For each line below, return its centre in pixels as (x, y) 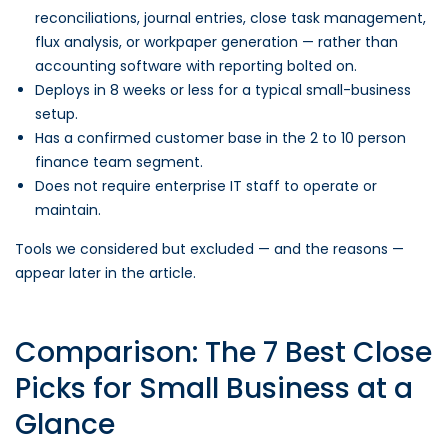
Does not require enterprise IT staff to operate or (206, 186)
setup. (56, 114)
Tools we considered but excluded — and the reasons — (209, 249)
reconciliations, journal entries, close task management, (230, 18)
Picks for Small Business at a (214, 388)
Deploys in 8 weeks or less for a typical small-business (223, 90)
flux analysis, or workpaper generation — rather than (216, 42)
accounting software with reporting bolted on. (196, 66)
